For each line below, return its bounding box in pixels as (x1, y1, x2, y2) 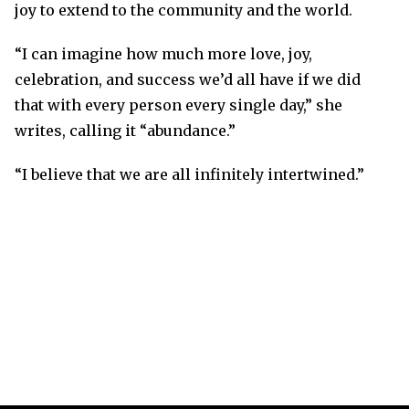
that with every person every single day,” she (15, 96, 342, 114)
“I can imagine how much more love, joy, (15, 45, 312, 63)
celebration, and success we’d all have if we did (15, 70, 361, 89)
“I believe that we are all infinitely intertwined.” (15, 165, 364, 184)
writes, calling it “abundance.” (15, 121, 236, 140)
